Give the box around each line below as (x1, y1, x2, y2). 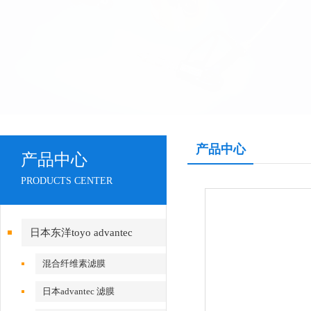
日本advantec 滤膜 (42, 286, 115, 296)
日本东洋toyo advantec (30, 227, 133, 238)
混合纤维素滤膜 (42, 258, 106, 269)
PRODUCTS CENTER (21, 176, 112, 186)
